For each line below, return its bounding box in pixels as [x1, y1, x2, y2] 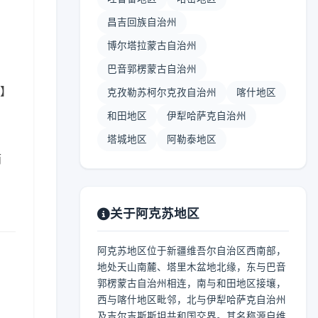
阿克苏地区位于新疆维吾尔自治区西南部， [97, 245, 286, 256]
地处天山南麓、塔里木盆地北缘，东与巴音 [97, 261, 286, 273]
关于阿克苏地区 [110, 206, 199, 221]
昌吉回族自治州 [107, 16, 177, 28]
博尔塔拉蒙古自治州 [107, 40, 197, 51]
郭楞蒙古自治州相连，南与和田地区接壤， [97, 278, 286, 289]
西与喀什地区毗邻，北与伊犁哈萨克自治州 [97, 294, 286, 305]
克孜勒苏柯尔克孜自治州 [107, 87, 216, 98]
